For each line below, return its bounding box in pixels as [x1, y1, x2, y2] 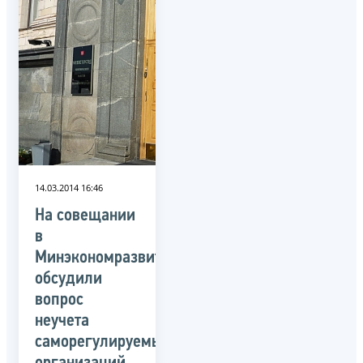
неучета [35, 311, 89, 331]
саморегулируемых [35, 332, 171, 352]
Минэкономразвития [35, 248, 178, 267]
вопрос [35, 290, 83, 310]
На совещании [35, 206, 135, 225]
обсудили [35, 269, 102, 288]
